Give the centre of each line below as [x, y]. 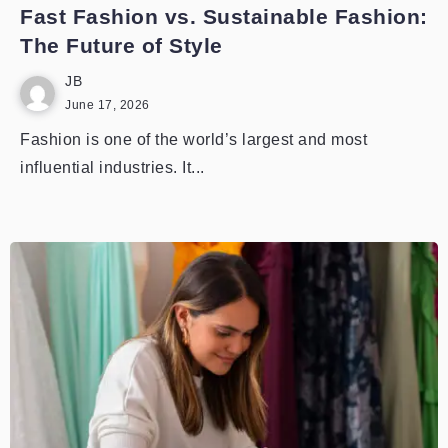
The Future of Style [121, 45]
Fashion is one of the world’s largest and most [193, 139]
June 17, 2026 [107, 105]
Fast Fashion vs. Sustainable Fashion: [224, 16]
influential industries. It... [112, 167]
